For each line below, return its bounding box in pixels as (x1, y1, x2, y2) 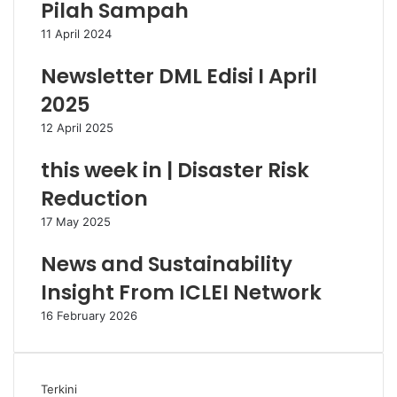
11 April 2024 (41, 27, 112, 41)
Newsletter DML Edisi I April (41, 62, 317, 90)
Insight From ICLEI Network (41, 278, 322, 307)
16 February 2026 (41, 308, 137, 323)
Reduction (41, 184, 148, 213)
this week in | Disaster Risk (41, 156, 309, 184)
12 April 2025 (41, 121, 113, 135)
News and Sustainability (41, 250, 292, 278)
